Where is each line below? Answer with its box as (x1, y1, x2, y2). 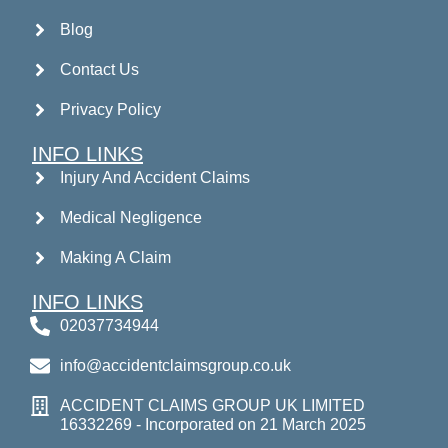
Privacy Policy (60, 101, 161, 119)
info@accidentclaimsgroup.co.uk (60, 357, 291, 375)
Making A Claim (60, 249, 171, 267)
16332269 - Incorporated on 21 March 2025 (60, 415, 366, 433)
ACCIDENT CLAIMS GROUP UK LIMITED (60, 396, 365, 414)
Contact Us (60, 61, 139, 79)
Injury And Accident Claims (60, 169, 250, 187)
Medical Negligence (60, 209, 202, 227)
